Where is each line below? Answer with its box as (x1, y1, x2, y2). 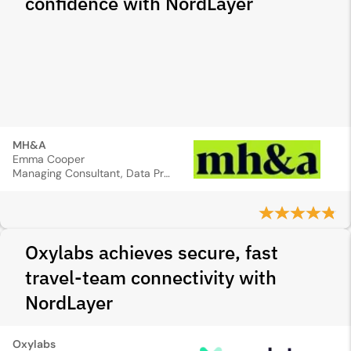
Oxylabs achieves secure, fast (25, 240, 278, 265)
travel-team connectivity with (25, 265, 277, 290)
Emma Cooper (13, 152, 85, 166)
